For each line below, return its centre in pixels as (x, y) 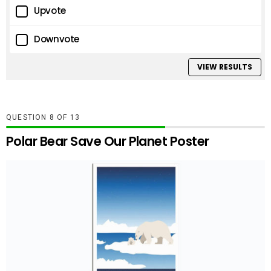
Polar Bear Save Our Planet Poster (108, 141)
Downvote (57, 39)
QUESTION (28, 117)
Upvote (50, 11)
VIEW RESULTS (224, 67)
